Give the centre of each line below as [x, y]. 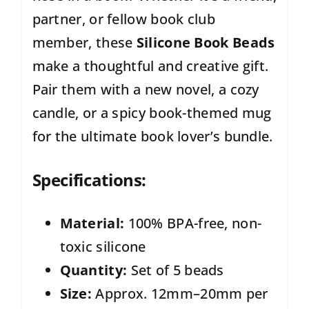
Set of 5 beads [176, 270]
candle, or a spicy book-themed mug [152, 113]
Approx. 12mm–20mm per [180, 293]
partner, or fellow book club [123, 19]
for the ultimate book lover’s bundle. [152, 137]
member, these [84, 43]
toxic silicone [103, 247]
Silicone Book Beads [206, 43]
